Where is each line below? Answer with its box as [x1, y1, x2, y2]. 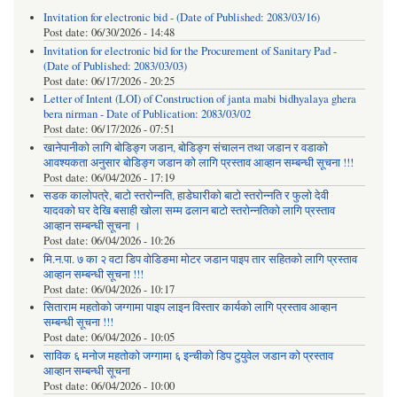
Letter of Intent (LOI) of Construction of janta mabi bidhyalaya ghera [43, 91, 356, 107]
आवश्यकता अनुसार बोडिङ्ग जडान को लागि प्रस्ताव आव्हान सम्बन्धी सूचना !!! [43, 154, 354, 170]
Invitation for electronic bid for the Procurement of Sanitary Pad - [43, 43, 337, 58]
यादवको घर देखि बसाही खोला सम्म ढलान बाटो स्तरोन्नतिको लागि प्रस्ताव [43, 203, 335, 219]
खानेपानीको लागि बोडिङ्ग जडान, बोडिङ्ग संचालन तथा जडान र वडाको [43, 139, 328, 155]
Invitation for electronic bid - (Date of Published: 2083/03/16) [43, 9, 320, 25]
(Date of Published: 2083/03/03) [43, 58, 187, 74]
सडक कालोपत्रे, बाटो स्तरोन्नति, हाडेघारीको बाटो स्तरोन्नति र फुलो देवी [43, 188, 329, 204]
